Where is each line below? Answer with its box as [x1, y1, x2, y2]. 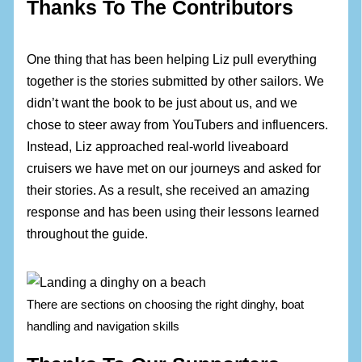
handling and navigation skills [27, 319, 180, 334]
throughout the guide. [27, 226, 149, 242]
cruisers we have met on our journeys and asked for [27, 161, 322, 176]
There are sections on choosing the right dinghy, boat [27, 297, 305, 312]
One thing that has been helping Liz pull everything [27, 52, 318, 67]
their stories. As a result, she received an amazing [27, 183, 310, 198]
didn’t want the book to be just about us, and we [27, 95, 298, 111]
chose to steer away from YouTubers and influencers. [27, 117, 329, 133]
